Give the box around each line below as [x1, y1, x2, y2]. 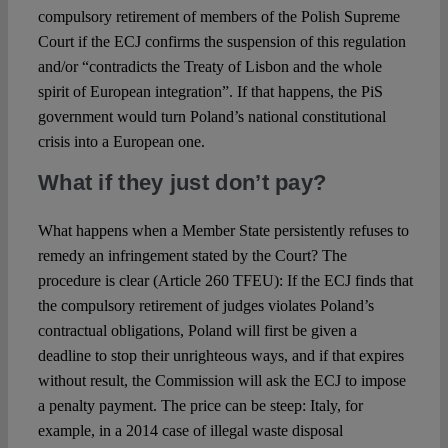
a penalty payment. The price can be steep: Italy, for [37, 397, 363, 415]
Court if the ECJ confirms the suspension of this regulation [37, 33, 406, 51]
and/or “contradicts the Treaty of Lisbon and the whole [37, 58, 382, 76]
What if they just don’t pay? [37, 170, 327, 196]
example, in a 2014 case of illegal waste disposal [37, 422, 343, 440]
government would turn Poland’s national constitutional [37, 108, 386, 126]
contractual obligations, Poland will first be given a [37, 322, 357, 340]
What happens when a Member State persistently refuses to [37, 222, 409, 240]
